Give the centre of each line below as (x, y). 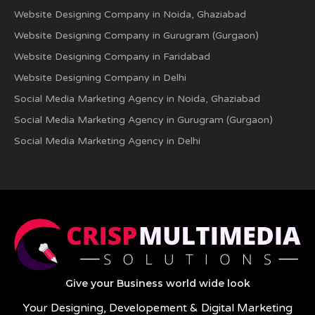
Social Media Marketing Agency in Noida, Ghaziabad (137, 99)
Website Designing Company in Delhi (100, 78)
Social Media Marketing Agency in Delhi (107, 141)
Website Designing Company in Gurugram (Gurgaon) (136, 36)
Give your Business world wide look (157, 284)
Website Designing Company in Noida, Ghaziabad (130, 14)
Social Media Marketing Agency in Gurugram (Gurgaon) (143, 120)
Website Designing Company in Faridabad (112, 57)
